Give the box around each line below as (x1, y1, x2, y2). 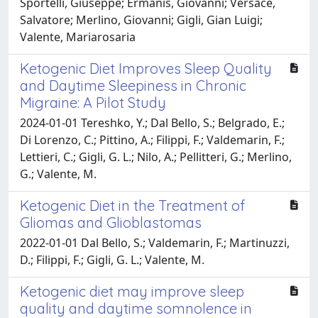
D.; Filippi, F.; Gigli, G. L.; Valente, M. (20, 251, 204, 268)
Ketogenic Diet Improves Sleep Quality (20, 59, 272, 77)
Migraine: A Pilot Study (20, 93, 166, 111)
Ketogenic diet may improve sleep (20, 282, 244, 300)
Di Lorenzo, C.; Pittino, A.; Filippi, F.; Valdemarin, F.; (20, 131, 285, 148)
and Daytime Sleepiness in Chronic (20, 76, 246, 94)
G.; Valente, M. (20, 165, 97, 182)
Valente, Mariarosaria (20, 28, 136, 45)
